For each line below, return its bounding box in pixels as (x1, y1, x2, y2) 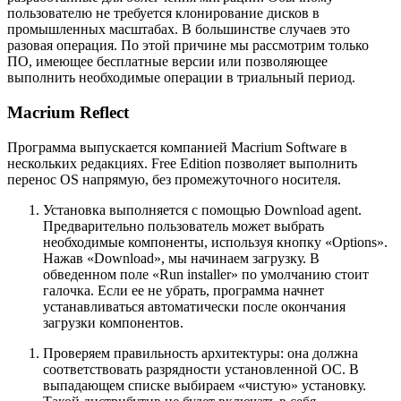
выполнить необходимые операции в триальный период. (7, 70, 355, 86)
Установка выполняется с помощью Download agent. (43, 201, 362, 218)
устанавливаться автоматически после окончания (43, 298, 346, 314)
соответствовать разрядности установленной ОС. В (43, 361, 359, 377)
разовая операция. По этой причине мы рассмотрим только (7, 38, 369, 54)
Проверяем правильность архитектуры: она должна (43, 345, 358, 361)
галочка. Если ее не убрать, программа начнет (43, 282, 324, 298)
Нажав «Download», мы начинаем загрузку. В (43, 250, 320, 266)
